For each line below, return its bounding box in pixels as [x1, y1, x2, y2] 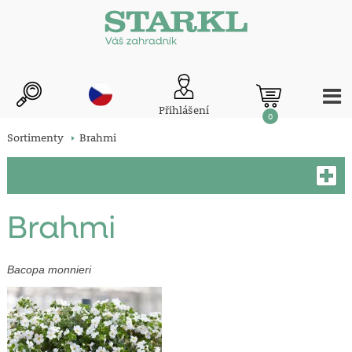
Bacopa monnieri [6, 263, 91, 277]
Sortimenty [6, 130, 64, 145]
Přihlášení [159, 103, 210, 118]
